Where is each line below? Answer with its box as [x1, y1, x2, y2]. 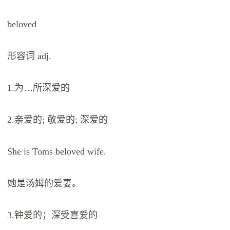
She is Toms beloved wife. [7, 146, 107, 157]
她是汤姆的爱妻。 [7, 178, 82, 189]
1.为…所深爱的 [7, 83, 70, 93]
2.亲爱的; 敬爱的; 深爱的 [7, 114, 108, 125]
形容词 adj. [7, 51, 52, 62]
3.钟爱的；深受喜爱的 [7, 210, 98, 221]
